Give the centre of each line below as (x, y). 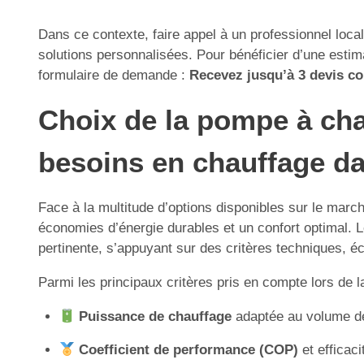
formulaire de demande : (114, 75)
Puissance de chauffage (155, 316)
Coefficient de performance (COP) (188, 350)
